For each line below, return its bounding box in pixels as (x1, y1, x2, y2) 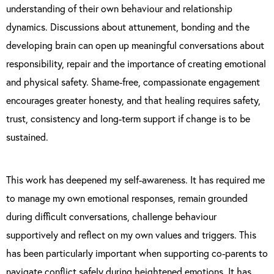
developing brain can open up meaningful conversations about (6, 39, 264, 51)
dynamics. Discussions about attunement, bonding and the (6, 20, 250, 33)
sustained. (6, 130, 48, 143)
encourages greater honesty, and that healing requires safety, (6, 94, 261, 106)
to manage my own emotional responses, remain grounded (6, 191, 248, 204)
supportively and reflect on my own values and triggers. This (6, 228, 256, 241)
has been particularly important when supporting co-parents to (6, 246, 268, 259)
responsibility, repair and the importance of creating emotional (6, 57, 266, 70)
